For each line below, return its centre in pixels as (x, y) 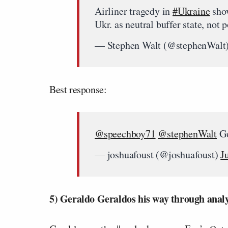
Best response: (78, 89)
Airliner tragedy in (134, 11)
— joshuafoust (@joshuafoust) (158, 154)
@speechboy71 (125, 134)
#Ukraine (191, 11)
